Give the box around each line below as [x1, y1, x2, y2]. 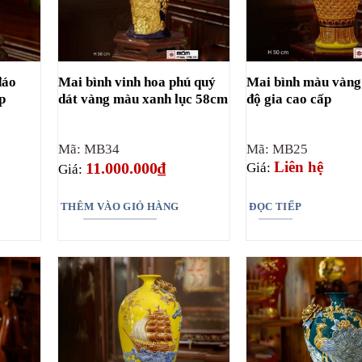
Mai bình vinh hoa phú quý [57, 74, 216, 90]
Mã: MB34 [57, 141, 120, 157]
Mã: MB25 [246, 141, 309, 157]
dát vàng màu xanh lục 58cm [57, 90, 228, 107]
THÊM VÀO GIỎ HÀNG [60, 200, 179, 213]
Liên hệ [274, 158, 324, 175]
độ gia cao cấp [246, 90, 332, 107]
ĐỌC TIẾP [249, 200, 302, 213]
